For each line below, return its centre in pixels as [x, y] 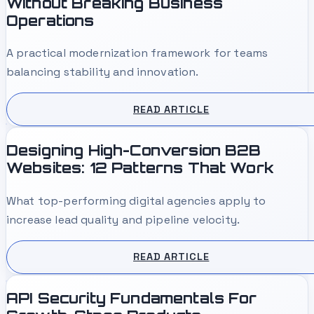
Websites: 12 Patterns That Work [140, 168]
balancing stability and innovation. [103, 71]
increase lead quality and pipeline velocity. [123, 219]
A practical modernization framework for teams [137, 53]
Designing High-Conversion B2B [134, 150]
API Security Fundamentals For [132, 298]
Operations [50, 20]
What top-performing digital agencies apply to [136, 200]
